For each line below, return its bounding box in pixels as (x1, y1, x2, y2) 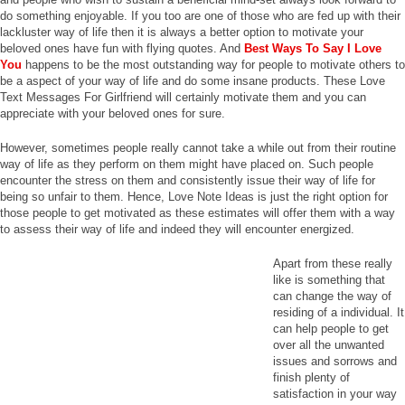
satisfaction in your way (273, 387, 397, 400)
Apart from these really (273, 257, 392, 270)
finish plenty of (273, 371, 350, 384)
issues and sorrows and (273, 354, 397, 368)
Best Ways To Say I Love (244, 42, 381, 55)
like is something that (273, 273, 385, 287)
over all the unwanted (273, 338, 384, 352)
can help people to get (273, 322, 389, 335)
